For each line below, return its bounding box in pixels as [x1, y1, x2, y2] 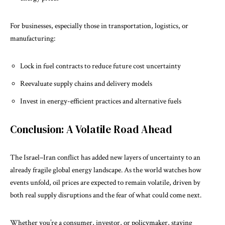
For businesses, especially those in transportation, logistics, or [10, 21, 188, 31]
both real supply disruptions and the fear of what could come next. [10, 190, 201, 200]
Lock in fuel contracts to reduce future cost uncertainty [20, 61, 181, 71]
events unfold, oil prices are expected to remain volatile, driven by [10, 177, 200, 187]
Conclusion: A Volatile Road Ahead [10, 122, 172, 137]
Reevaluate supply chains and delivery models [20, 78, 152, 88]
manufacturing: [10, 33, 55, 43]
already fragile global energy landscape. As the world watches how [10, 165, 201, 175]
